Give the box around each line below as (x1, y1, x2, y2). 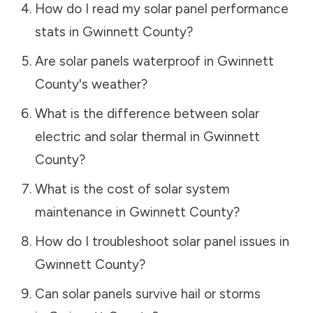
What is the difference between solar (34, 105, 259, 122)
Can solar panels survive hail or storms (34, 285, 261, 302)
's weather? (78, 75, 147, 92)
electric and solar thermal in (34, 128, 203, 145)
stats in (34, 23, 82, 40)
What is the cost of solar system (34, 180, 230, 197)
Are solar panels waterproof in (34, 52, 217, 69)
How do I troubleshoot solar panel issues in (34, 233, 289, 249)
